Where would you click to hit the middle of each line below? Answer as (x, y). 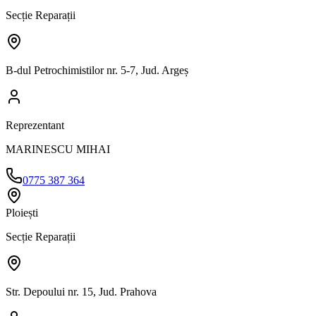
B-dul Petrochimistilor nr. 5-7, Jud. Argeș (97, 70)
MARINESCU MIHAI (58, 149)
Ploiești (22, 212)
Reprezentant (35, 125)
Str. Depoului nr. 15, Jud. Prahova (81, 291)
